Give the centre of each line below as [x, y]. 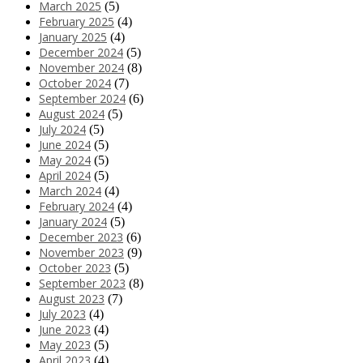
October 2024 [75, 83]
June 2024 [65, 144]
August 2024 [72, 113]
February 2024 [77, 206]
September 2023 [82, 283]
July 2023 [62, 314]
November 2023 [81, 252]
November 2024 [81, 67]
